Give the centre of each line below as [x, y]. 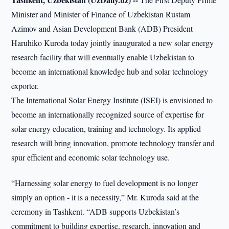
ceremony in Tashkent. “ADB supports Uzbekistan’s [96, 211]
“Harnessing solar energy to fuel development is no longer [105, 183]
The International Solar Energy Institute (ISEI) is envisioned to [112, 100]
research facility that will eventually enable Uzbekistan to [103, 57]
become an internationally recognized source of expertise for [108, 114]
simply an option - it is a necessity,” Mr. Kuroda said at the [105, 197]
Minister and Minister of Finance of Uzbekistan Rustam [101, 14]
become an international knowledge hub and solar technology [110, 71]
